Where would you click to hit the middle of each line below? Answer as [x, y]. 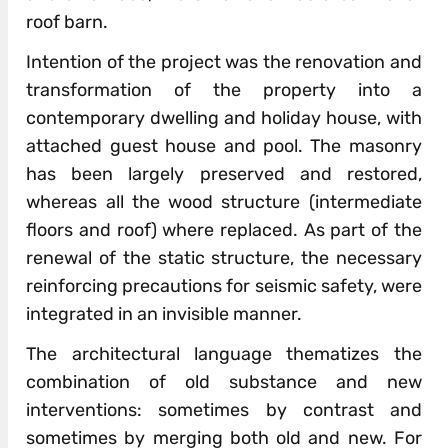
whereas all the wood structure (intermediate [224, 202]
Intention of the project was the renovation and [224, 62]
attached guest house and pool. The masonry [224, 146]
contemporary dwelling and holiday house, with [224, 118]
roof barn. [67, 22]
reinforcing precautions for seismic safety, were [224, 286]
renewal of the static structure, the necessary [224, 258]
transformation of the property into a [224, 90]
